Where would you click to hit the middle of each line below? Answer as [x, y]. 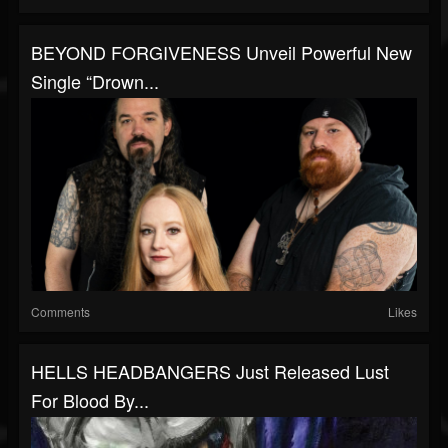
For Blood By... [90, 399]
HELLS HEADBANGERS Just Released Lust [210, 370]
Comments [60, 311]
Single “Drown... [95, 80]
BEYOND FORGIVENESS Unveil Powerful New [221, 51]
